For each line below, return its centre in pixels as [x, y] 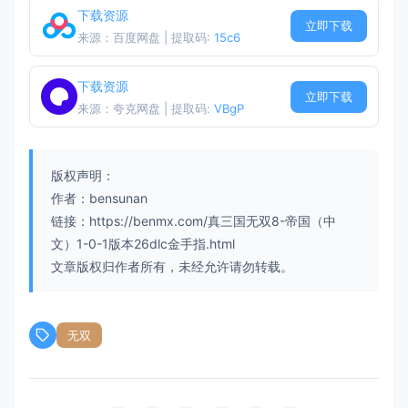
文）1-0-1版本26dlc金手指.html [143, 244]
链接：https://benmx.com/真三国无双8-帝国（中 [194, 221]
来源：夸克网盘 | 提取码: [146, 109]
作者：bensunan [99, 199]
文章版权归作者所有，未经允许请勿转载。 [172, 267]
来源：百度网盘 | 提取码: [146, 38]
